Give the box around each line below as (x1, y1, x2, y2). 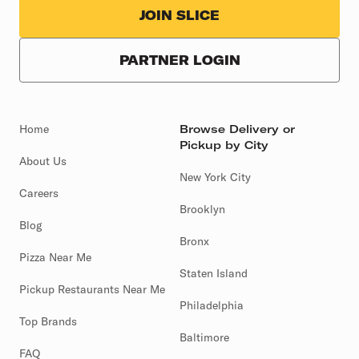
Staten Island (179, 262, 248, 277)
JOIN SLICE (139, 3, 220, 20)
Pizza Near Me (19, 246, 91, 261)
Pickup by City (179, 134, 268, 149)
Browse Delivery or (179, 118, 295, 133)
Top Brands (19, 310, 77, 325)
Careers (19, 182, 58, 197)
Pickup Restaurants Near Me (19, 278, 165, 293)
